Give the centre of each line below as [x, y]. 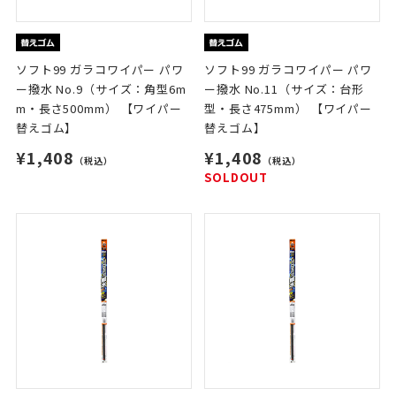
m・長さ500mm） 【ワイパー [99, 108]
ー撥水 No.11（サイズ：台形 [285, 88]
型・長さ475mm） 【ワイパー [289, 108]
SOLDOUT [236, 177]
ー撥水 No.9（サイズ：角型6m [101, 88]
